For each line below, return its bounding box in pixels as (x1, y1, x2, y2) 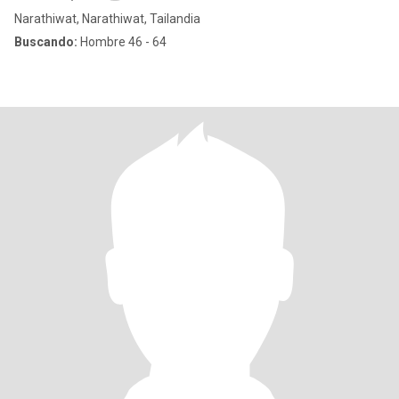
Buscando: (14, 35, 77, 49)
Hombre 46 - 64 (77, 35, 167, 49)
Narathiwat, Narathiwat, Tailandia (14, 12, 200, 26)
